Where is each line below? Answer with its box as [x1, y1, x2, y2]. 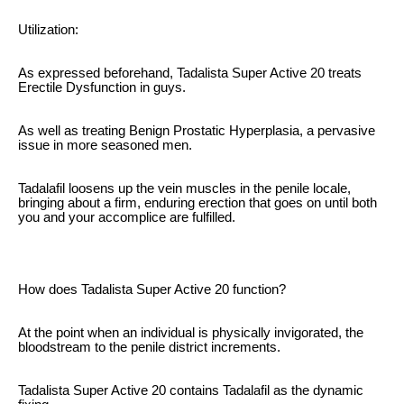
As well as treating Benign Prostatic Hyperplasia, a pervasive [18, 123, 375, 138]
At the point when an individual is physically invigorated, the [18, 325, 363, 340]
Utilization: [18, 22, 78, 37]
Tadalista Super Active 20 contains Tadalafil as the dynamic [18, 382, 363, 398]
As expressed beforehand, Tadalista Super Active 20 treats [18, 65, 362, 80]
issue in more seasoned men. [18, 137, 192, 152]
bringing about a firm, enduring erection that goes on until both [18, 195, 377, 210]
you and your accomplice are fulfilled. [18, 209, 235, 225]
